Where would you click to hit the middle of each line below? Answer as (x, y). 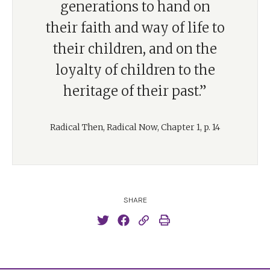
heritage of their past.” (135, 91)
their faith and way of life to (135, 28)
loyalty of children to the (135, 70)
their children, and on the (135, 49)
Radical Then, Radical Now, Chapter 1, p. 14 (135, 127)
